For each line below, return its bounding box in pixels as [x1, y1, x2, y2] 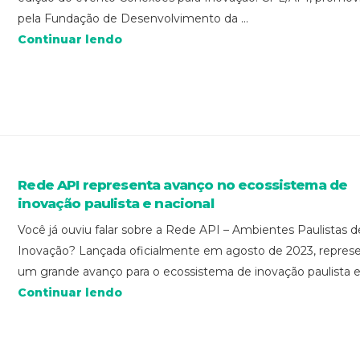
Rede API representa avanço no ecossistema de [18, 177, 348, 194]
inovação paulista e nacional [18, 195, 214, 212]
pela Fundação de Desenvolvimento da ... [18, 10, 249, 26]
